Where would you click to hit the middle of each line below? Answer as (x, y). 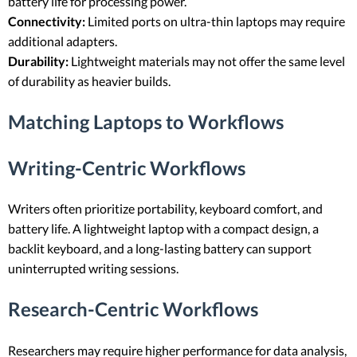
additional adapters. (65, 41)
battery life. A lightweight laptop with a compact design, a (163, 229)
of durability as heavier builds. (89, 80)
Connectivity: (47, 21)
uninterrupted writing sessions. (96, 269)
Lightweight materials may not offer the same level (207, 61)
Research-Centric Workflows (133, 309)
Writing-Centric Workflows (127, 167)
